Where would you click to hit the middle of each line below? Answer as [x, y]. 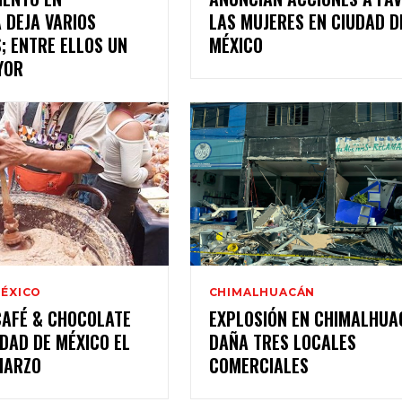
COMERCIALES [258, 366]
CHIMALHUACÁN [262, 293]
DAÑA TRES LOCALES [282, 342]
